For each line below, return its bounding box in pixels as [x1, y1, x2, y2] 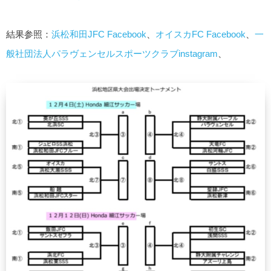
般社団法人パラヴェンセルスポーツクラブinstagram [6, 48, 218, 59]
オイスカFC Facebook [155, 29, 246, 40]
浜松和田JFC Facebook [51, 29, 146, 40]
